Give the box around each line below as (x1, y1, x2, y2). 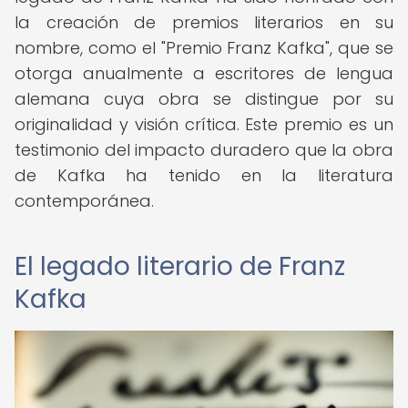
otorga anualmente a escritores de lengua (15, 62, 393, 85)
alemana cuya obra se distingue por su (15, 87, 393, 110)
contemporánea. (15, 189, 154, 212)
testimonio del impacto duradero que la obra (15, 138, 393, 161)
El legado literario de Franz (15, 249, 345, 284)
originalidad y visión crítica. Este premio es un (15, 113, 393, 136)
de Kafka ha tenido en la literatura (15, 164, 393, 187)
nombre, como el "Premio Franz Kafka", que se (15, 36, 393, 59)
